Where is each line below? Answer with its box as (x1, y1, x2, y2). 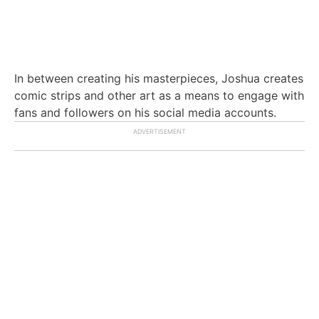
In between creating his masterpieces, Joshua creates (14, 70, 303, 85)
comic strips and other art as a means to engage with (14, 88, 304, 103)
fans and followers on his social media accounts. (14, 105, 280, 120)
